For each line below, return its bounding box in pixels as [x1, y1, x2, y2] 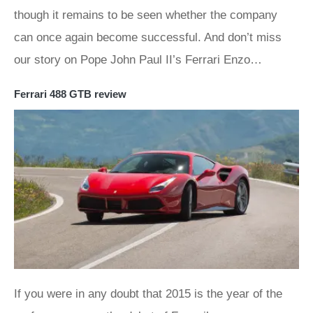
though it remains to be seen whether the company [14, 8, 277, 22]
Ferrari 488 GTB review [14, 87, 126, 100]
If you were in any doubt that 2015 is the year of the [14, 287, 282, 301]
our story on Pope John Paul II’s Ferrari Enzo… [14, 52, 262, 66]
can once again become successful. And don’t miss [14, 30, 282, 44]
